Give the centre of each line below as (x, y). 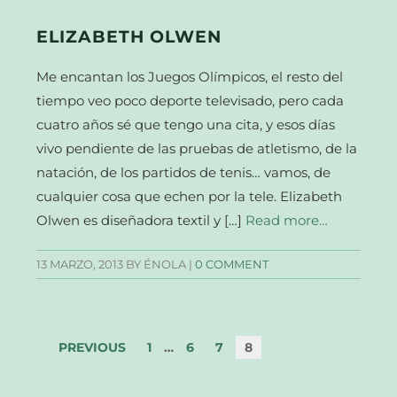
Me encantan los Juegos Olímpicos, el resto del (190, 76)
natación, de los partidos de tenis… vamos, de (184, 172)
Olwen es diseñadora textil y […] (141, 220)
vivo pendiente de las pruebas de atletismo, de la (197, 148)
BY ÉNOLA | (160, 264)
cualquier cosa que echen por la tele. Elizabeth (190, 196)
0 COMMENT (232, 264)
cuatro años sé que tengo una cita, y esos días (186, 124)
